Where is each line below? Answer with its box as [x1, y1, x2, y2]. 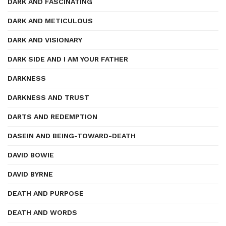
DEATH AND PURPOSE [8, 189, 84, 197]
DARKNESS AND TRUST [8, 93, 89, 101]
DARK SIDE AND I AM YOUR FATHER [8, 55, 128, 63]
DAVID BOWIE [8, 151, 54, 159]
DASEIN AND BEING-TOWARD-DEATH [8, 132, 136, 140]
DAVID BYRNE [8, 170, 53, 178]
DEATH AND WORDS [8, 208, 77, 216]
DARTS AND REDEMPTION [8, 112, 97, 121]
